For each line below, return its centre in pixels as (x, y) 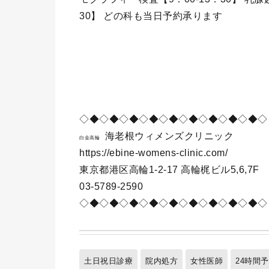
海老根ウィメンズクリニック (167, 136)
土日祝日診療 (108, 261)
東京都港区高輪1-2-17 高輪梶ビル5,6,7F (169, 170)
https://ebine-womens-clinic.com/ (153, 153)
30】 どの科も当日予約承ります (151, 16)
